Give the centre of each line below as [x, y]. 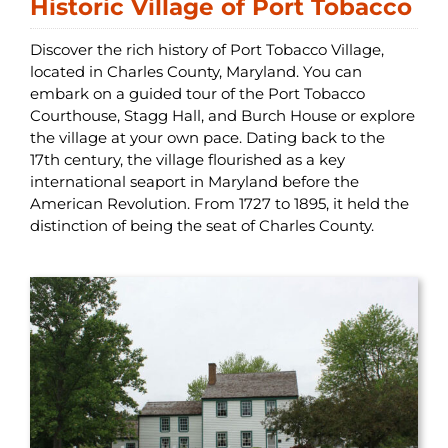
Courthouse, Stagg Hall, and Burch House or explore [222, 115]
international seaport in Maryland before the [194, 181]
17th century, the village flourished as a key [187, 159]
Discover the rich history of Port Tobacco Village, [206, 49]
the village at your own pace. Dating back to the [207, 137]
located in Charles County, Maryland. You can [195, 71]
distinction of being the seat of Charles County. [201, 225]
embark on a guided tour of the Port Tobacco [197, 93]
